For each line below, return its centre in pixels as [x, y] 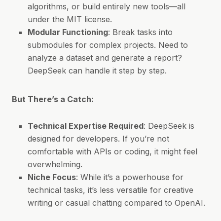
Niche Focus [52, 177]
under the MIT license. [70, 19]
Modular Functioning [68, 32]
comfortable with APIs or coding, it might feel [112, 151]
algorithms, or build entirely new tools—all [107, 6]
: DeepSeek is [169, 126]
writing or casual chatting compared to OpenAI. [116, 203]
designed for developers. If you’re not [98, 139]
